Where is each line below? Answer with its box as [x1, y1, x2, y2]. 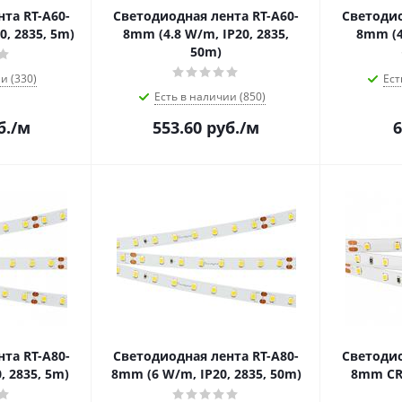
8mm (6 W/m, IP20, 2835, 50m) [110, 365, 301, 382]
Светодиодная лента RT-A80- [113, 347, 299, 364]
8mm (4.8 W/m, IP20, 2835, [123, 25, 289, 42]
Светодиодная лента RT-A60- [113, 7, 299, 24]
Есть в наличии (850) [153, 89, 266, 104]
